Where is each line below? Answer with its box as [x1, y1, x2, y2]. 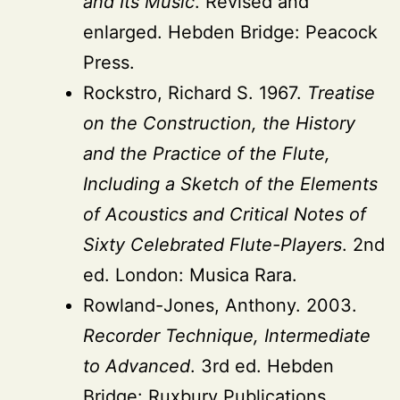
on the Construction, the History [83, 112, 355, 134]
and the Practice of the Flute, [83, 142, 330, 164]
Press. [83, 51, 135, 73]
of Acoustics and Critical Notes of [83, 203, 366, 225]
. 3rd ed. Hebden [190, 354, 334, 377]
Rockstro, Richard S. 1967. [83, 81, 307, 104]
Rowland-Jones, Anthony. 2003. [83, 294, 357, 316]
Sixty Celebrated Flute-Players [83, 233, 342, 255]
